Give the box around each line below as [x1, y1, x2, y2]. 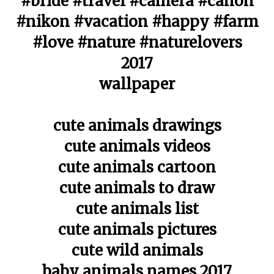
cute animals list [75, 199, 199, 218]
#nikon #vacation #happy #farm [15, 12, 259, 31]
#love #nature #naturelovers [32, 33, 242, 52]
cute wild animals [71, 241, 203, 260]
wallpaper [99, 75, 175, 94]
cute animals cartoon [58, 158, 216, 177]
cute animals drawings [53, 116, 221, 135]
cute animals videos [64, 137, 210, 156]
